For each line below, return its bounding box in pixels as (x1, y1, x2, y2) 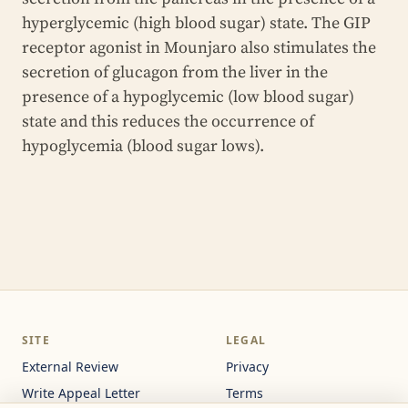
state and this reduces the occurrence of (22, 110, 314, 132)
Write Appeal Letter (22, 383, 140, 402)
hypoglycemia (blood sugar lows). (22, 135, 264, 157)
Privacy (226, 357, 269, 375)
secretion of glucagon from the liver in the (22, 61, 328, 83)
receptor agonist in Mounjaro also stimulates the (22, 36, 376, 58)
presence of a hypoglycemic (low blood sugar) (22, 86, 354, 107)
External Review (22, 357, 118, 375)
